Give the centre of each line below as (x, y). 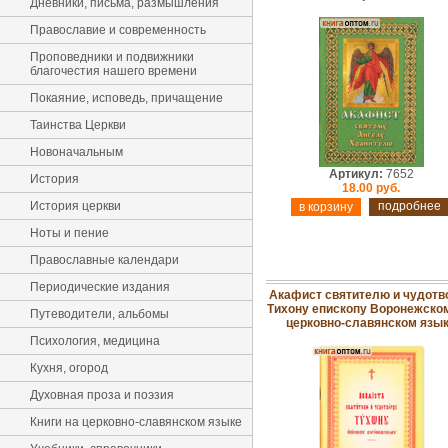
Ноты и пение (69, 233)
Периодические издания (100, 287)
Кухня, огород (69, 368)
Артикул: (355, 174)
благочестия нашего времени (113, 71)
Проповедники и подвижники (112, 57)
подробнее (409, 206)
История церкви (75, 206)
